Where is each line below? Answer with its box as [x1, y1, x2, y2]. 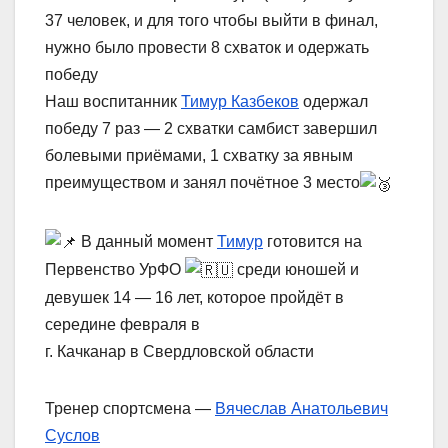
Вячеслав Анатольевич [215, 400, 388, 418]
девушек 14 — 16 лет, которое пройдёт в [45, 289, 344, 307]
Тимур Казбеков [181, 93, 299, 111]
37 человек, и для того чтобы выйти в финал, [45, 12, 378, 30]
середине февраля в [45, 316, 200, 334]
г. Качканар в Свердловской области [45, 343, 314, 361]
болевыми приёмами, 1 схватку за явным [45, 147, 353, 165]
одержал [299, 93, 368, 111]
